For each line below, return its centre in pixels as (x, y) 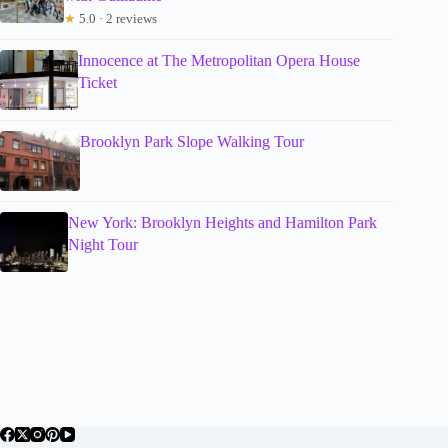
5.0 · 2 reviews (116, 18)
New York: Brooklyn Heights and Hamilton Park (223, 222)
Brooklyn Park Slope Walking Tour (192, 141)
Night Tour (103, 244)
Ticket (97, 82)
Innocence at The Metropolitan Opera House (218, 60)
